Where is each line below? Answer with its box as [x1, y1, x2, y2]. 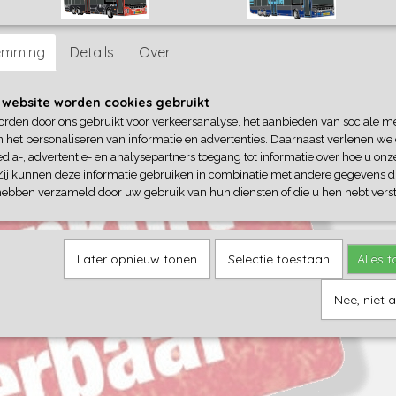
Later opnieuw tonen [77, 251, 197, 267]
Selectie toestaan [228, 251, 330, 267]
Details [70, 43, 114, 61]
